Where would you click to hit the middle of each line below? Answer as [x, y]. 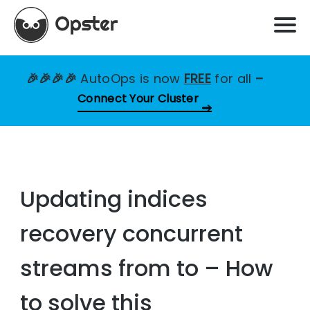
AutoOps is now [132, 79]
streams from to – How [147, 268]
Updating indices [114, 199]
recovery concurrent [132, 234]
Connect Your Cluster [138, 99]
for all [233, 79]
